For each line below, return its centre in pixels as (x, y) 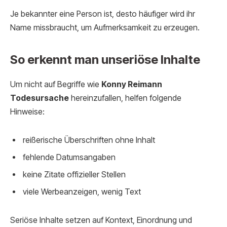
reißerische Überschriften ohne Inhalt (89, 140)
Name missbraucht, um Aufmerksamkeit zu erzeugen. (105, 28)
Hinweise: (27, 112)
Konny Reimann (132, 85)
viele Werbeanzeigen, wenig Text (82, 192)
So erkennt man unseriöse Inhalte (105, 60)
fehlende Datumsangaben (69, 157)
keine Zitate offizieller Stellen (74, 174)
